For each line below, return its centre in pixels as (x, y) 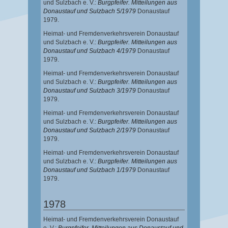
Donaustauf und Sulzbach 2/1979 (90, 131)
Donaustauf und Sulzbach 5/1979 (90, 11)
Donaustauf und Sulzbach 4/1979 (90, 51)
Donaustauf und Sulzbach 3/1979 (90, 91)
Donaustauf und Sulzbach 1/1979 (90, 170)
